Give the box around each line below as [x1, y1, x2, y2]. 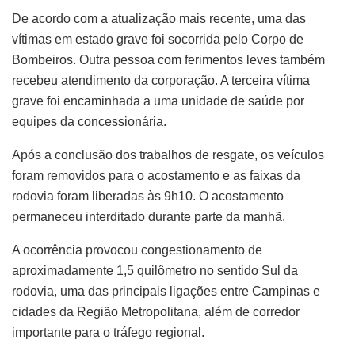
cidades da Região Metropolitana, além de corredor [12, 304, 300, 319]
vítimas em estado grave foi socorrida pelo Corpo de [12, 32, 303, 46]
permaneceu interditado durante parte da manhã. [12, 209, 285, 223]
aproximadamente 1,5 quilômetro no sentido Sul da [12, 263, 298, 277]
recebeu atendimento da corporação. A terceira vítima [12, 73, 310, 87]
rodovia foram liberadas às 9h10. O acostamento [12, 189, 284, 203]
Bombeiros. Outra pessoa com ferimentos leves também [12, 52, 325, 67]
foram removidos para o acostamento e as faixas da [12, 168, 300, 182]
